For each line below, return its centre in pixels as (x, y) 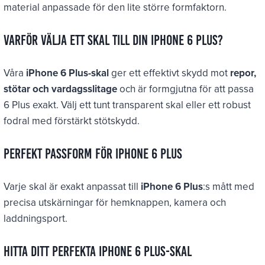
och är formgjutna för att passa (186, 88)
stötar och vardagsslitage (61, 88)
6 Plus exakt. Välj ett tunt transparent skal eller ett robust (127, 104)
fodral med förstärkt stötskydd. (72, 120)
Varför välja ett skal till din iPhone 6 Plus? (114, 40)
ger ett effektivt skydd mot (170, 72)
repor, (243, 72)
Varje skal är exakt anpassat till (72, 186)
